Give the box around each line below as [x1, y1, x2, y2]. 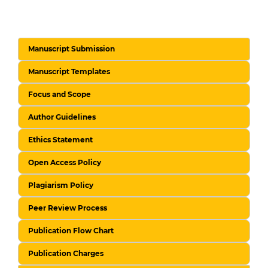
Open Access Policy [28, 158, 101, 167]
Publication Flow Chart [28, 226, 114, 236]
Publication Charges [28, 249, 103, 258]
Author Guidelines [28, 112, 96, 122]
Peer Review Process [28, 203, 107, 213]
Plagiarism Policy [28, 181, 93, 190]
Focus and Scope [28, 90, 91, 99]
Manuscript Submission [28, 44, 115, 54]
